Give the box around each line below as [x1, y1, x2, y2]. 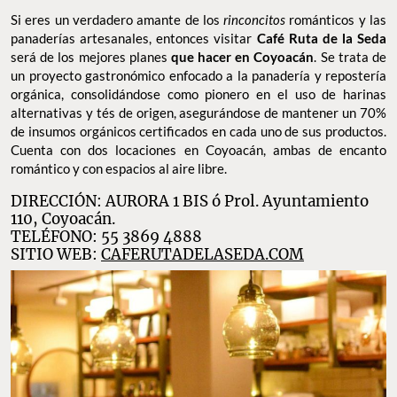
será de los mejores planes [11, 49, 171, 66]
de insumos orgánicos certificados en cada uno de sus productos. [11, 123, 386, 140]
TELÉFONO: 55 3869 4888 [11, 227, 202, 247]
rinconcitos [223, 12, 290, 28]
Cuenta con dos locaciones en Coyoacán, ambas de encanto [11, 142, 386, 159]
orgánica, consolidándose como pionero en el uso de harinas [11, 86, 386, 103]
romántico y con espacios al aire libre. [11, 160, 227, 177]
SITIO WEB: [11, 245, 101, 265]
